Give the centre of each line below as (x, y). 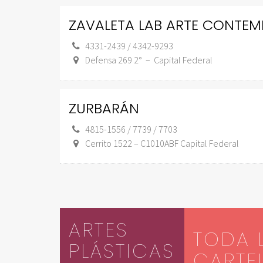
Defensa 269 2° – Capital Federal (149, 60)
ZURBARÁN (104, 108)
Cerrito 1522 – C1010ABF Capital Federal (162, 143)
